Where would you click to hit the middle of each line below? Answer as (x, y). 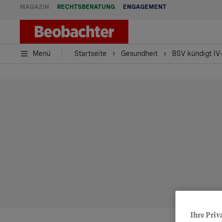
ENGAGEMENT (145, 7)
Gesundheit (139, 54)
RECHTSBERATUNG (86, 7)
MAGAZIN (34, 7)
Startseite (90, 54)
